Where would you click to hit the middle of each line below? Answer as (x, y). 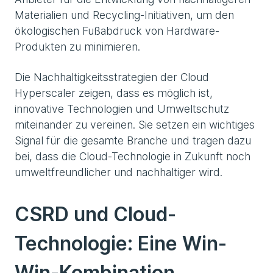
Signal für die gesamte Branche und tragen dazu (133, 140)
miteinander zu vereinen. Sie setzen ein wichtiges (135, 124)
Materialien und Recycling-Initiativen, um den (124, 15)
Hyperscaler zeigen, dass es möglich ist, (114, 93)
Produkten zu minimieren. (77, 46)
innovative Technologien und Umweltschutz (122, 108)
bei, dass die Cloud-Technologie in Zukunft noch (133, 156)
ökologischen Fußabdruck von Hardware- (117, 30)
